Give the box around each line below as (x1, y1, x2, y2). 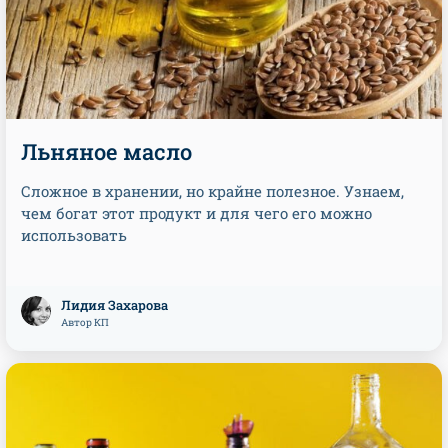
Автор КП (61, 316, 109, 329)
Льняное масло (21, 137, 192, 166)
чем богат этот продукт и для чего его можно (21, 203, 372, 223)
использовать (21, 225, 127, 245)
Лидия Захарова (61, 296, 168, 314)
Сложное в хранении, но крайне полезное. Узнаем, (21, 181, 404, 201)
